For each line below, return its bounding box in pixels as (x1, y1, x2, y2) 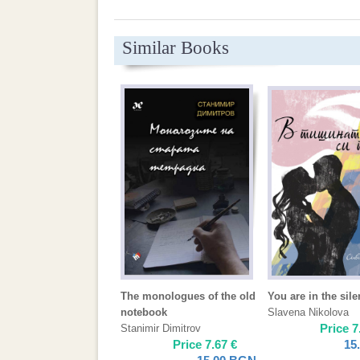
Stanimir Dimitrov (121, 322, 201, 334)
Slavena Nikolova (268, 306, 349, 318)
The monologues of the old (121, 290, 256, 302)
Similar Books (122, 38, 229, 58)
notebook (121, 306, 167, 318)
